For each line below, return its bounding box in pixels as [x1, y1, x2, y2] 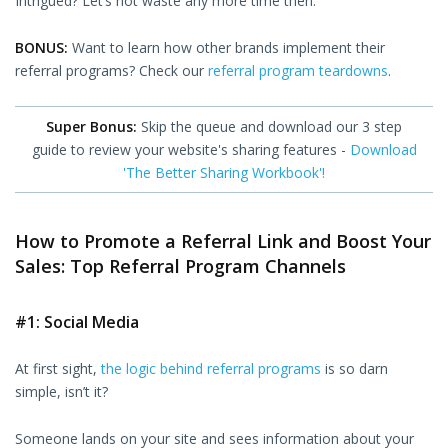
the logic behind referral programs [101, 358, 321, 378]
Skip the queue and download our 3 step [137, 116, 402, 136]
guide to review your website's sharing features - [31, 139, 350, 159]
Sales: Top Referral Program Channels [15, 253, 346, 278]
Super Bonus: [46, 116, 137, 136]
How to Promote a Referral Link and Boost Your [15, 228, 431, 253]
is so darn [321, 358, 388, 378]
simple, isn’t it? [15, 381, 108, 401]
